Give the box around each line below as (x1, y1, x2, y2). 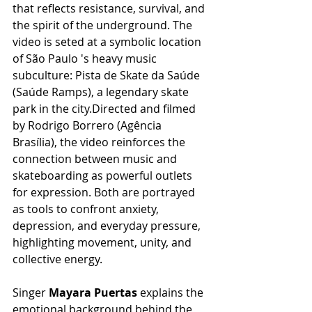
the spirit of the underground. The (13, 17, 195, 33)
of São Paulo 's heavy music (13, 50, 159, 66)
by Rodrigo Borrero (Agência (13, 117, 164, 133)
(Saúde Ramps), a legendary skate (13, 84, 192, 100)
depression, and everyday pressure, (13, 217, 203, 233)
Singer (13, 284, 46, 300)
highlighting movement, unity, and (13, 234, 194, 250)
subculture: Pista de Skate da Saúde (13, 67, 203, 83)
